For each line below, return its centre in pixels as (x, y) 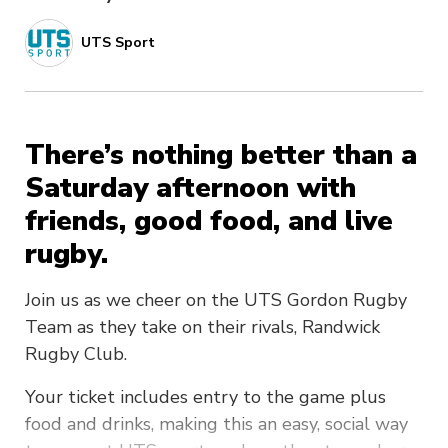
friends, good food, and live (209, 220)
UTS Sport (118, 43)
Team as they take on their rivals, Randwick (202, 326)
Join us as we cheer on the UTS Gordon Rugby (216, 299)
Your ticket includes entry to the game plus (205, 396)
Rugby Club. (76, 353)
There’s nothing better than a (221, 154)
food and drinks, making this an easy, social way (216, 423)
